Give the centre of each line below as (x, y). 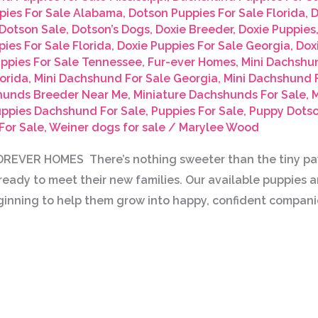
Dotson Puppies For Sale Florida (216, 13)
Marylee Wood (219, 128)
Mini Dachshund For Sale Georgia (126, 79)
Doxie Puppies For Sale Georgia (203, 46)
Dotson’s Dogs (110, 30)
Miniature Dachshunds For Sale (219, 95)
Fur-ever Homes (191, 62)
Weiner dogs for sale (107, 128)
